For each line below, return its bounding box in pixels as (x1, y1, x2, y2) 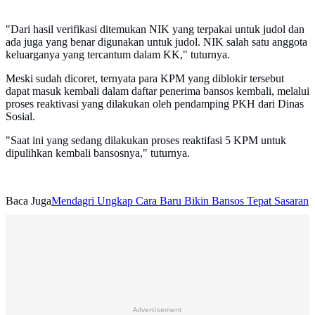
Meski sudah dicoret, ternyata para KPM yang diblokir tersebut (6, 72, 284, 85)
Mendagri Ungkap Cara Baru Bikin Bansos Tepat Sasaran (51, 195, 309, 207)
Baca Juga (6, 195, 51, 207)
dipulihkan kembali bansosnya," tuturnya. (6, 147, 190, 160)
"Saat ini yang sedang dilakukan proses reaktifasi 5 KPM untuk (6, 134, 286, 147)
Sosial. (6, 110, 35, 123)
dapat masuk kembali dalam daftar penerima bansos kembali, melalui (6, 85, 309, 98)
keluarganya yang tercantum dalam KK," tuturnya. (6, 49, 230, 61)
